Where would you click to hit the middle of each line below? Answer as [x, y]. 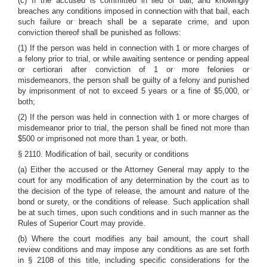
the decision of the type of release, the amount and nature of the [133, 191]
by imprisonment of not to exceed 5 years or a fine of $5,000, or [133, 91]
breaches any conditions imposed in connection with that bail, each [133, 11]
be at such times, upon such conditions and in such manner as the [133, 212]
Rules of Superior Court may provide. [82, 223]
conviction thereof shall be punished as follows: [100, 32]
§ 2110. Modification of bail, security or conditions [103, 154]
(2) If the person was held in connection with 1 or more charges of [133, 117]
